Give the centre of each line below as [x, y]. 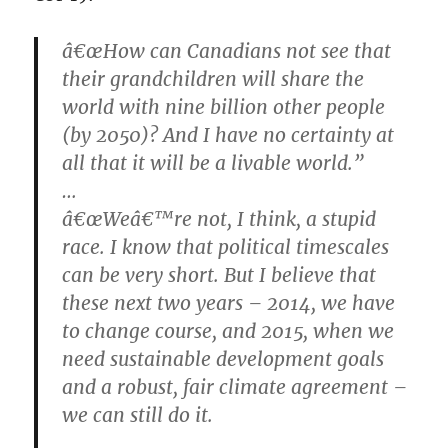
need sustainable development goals [223, 359]
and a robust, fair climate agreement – [235, 387]
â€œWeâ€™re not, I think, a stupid [219, 219]
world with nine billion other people [224, 107]
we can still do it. [138, 415]
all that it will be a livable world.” [213, 163]
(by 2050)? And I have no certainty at [228, 135]
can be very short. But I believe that [219, 275]
